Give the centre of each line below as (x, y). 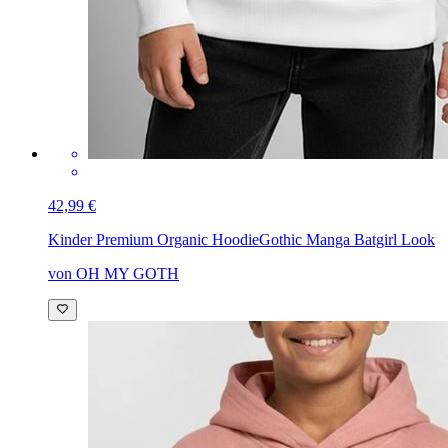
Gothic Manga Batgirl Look (347, 239)
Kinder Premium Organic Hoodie (153, 239)
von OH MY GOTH (113, 273)
